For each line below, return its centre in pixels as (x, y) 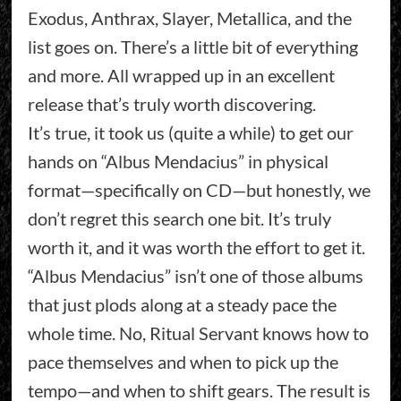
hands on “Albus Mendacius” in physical (178, 161)
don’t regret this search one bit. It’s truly (179, 218)
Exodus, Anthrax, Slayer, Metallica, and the (189, 17)
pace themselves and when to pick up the (183, 361)
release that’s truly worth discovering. (171, 103)
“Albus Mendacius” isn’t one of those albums (195, 275)
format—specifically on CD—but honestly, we (199, 189)
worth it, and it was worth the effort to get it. (196, 247)
